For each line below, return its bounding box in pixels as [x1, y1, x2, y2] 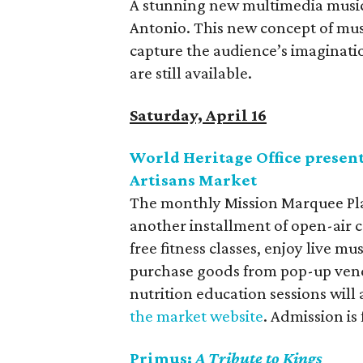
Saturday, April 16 [130, 105, 267, 125]
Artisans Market [130, 170, 257, 190]
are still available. [130, 63, 252, 83]
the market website [130, 306, 263, 326]
